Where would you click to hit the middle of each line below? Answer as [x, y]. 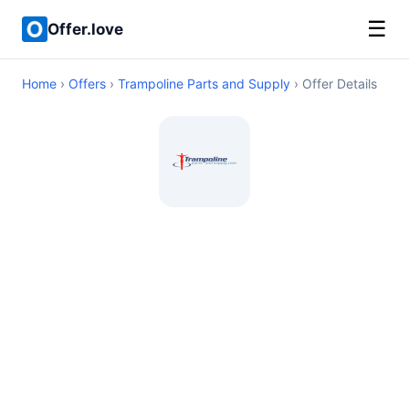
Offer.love [85, 29]
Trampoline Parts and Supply [204, 84]
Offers [87, 84]
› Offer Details [334, 84]
